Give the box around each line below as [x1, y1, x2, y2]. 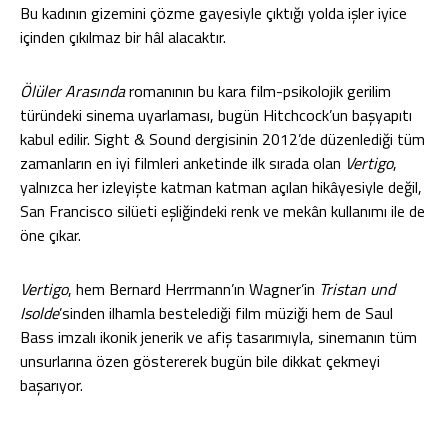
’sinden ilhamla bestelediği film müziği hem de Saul [59, 301, 393, 325]
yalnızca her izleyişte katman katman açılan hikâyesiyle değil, [20, 175, 422, 199]
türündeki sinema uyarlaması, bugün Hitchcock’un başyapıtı [20, 103, 412, 127]
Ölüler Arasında [20, 79, 125, 103]
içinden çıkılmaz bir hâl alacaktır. [20, 25, 226, 49]
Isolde [20, 301, 59, 325]
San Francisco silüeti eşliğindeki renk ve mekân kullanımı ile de [20, 199, 425, 223]
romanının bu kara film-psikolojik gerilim [125, 79, 391, 103]
